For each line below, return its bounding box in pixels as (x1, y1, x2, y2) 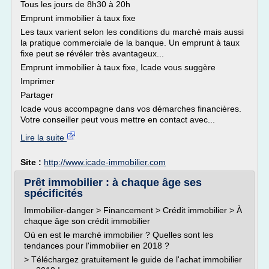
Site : (20, 157, 44, 167)
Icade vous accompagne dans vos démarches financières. (20, 104, 241, 113)
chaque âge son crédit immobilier (24, 216, 150, 226)
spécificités (24, 187, 83, 199)
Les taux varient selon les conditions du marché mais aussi (20, 27, 244, 37)
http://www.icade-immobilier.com (44, 157, 166, 167)
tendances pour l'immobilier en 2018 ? (24, 241, 169, 250)
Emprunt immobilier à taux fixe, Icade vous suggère (20, 62, 216, 72)
